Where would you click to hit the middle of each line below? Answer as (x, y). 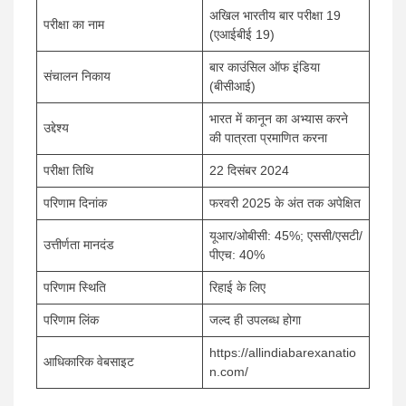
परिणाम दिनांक (75, 203)
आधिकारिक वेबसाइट (89, 362)
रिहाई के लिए (239, 287)
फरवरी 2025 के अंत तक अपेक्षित (285, 203)
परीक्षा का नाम (74, 24)
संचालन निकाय (77, 76)
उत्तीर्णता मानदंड (79, 245)
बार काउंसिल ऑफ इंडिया (265, 67)
